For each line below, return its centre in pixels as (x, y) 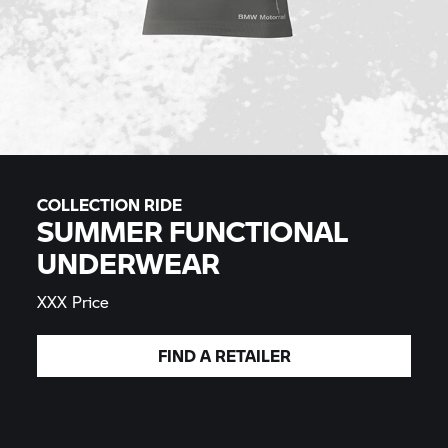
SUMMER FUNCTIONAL (193, 230)
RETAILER (252, 355)
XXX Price (73, 301)
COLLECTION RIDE (110, 204)
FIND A (186, 355)
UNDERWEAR (129, 262)
